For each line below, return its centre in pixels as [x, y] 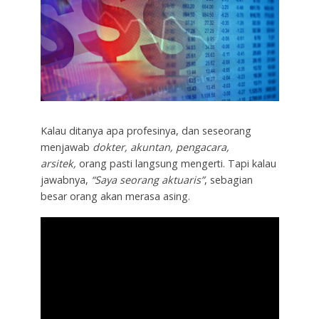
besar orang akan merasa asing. [115, 197]
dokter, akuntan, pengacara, [161, 147]
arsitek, [59, 164]
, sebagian [228, 180]
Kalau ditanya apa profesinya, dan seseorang [146, 131]
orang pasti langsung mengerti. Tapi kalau [177, 164]
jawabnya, [66, 180]
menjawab [66, 147]
